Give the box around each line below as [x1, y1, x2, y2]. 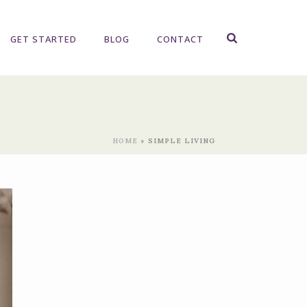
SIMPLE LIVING [148, 136, 215, 145]
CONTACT [157, 32, 204, 45]
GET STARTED [10, 32, 77, 45]
